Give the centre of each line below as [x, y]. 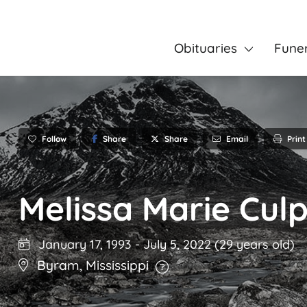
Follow [54, 138]
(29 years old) [255, 245]
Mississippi [117, 266]
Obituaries [205, 48]
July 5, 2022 [179, 245]
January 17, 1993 [83, 245]
